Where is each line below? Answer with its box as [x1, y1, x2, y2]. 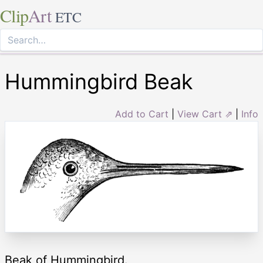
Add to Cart [115, 108, 168, 120]
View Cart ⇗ [177, 108, 232, 120]
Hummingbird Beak [5, 69, 193, 95]
